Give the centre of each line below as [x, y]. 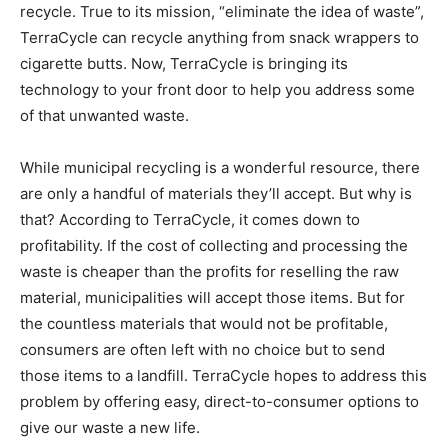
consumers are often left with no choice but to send [202, 349]
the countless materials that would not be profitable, [204, 323]
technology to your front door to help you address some [217, 89]
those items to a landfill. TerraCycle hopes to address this [223, 375]
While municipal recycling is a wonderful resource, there [220, 167]
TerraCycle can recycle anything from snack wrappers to [219, 37]
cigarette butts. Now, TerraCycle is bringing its [184, 63]
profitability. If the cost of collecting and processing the [214, 245]
